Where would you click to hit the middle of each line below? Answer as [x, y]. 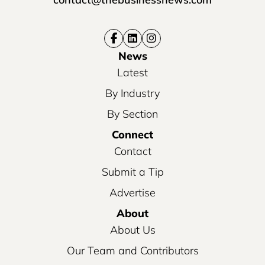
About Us [132, 230]
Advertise [132, 193]
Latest [132, 73]
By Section [132, 114]
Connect [132, 135]
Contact [132, 151]
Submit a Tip [132, 172]
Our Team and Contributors [132, 251]
